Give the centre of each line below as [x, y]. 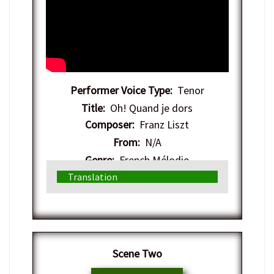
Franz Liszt [162, 125]
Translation [92, 177]
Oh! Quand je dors [149, 108]
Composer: [110, 125]
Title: [93, 108]
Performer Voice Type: [121, 91]
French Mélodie [152, 160]
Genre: [100, 160]
